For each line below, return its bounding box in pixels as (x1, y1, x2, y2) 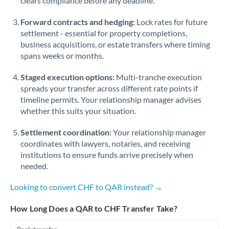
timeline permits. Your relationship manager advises (20, 95, 201, 104)
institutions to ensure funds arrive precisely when (20, 150, 193, 159)
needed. (20, 161, 48, 171)
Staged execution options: (20, 72, 114, 82)
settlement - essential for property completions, (20, 28, 187, 38)
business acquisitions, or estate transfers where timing (20, 39, 210, 49)
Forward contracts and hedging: (20, 17, 135, 27)
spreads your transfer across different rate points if (20, 83, 198, 93)
